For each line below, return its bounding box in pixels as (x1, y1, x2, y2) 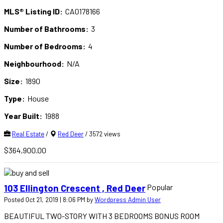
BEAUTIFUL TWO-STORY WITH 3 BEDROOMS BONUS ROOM (4, 211, 200, 221)
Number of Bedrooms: (4, 41, 86, 51)
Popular (147, 182, 173, 192)
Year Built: (4, 111, 42, 121)
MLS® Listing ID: (4, 6, 63, 16)
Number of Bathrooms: (4, 24, 89, 34)
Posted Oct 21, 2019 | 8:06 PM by (4, 195, 95, 204)
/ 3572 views (84, 130, 120, 138)
